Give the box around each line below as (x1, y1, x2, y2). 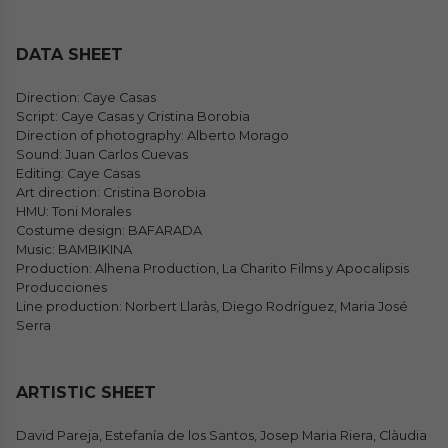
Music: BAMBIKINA (16, 242, 132, 257)
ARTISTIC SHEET (16, 383, 156, 402)
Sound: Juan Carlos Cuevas (16, 147, 188, 162)
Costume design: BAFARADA (16, 223, 202, 238)
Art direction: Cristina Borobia (16, 185, 206, 200)
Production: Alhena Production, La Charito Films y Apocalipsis (16, 261, 409, 276)
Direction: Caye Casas (16, 90, 159, 105)
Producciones (16, 280, 107, 295)
